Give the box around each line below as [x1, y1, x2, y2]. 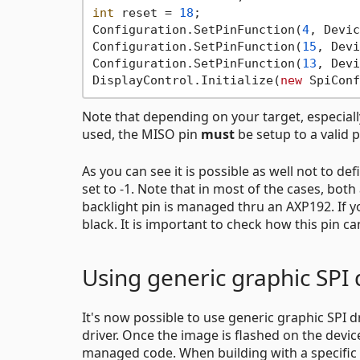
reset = [113, 5, 179, 20]
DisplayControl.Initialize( [92, 72, 280, 88]
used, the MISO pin [82, 125, 201, 144]
